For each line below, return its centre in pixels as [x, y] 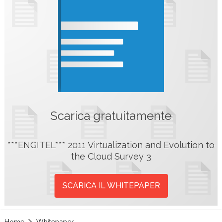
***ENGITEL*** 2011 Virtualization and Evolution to [111, 145]
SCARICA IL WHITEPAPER [111, 185]
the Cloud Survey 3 [111, 156]
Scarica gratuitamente [111, 116]
